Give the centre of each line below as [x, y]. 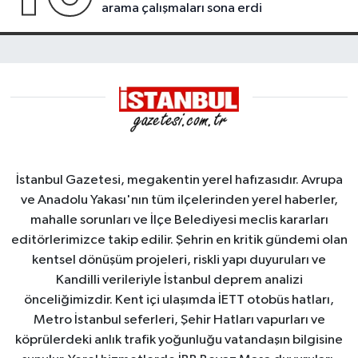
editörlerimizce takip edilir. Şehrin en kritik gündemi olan [179, 240]
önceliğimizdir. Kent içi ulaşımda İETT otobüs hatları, [179, 300]
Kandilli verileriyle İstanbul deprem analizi [179, 280]
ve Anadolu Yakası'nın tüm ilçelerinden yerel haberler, [179, 200]
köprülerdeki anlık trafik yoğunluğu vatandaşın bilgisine [179, 340]
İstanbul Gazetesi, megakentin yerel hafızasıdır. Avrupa [179, 180]
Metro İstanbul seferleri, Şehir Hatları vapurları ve [179, 320]
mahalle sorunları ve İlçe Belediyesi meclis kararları [179, 220]
